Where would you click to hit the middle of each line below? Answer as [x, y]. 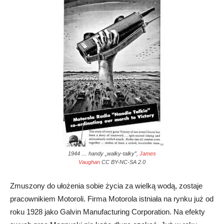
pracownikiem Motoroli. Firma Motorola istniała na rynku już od [112, 198]
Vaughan [89, 162]
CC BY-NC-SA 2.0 [123, 162]
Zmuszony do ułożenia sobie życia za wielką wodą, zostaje [106, 185]
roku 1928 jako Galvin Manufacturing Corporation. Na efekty [107, 211]
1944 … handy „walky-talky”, [104, 153]
